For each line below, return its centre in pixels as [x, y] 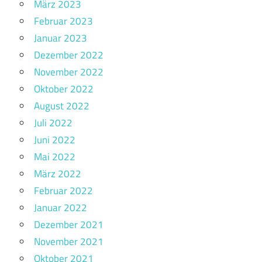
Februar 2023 [63, 21]
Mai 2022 [55, 157]
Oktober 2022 [64, 89]
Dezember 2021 [69, 225]
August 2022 [62, 106]
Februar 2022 [63, 191]
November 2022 [69, 72]
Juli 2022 [53, 123]
